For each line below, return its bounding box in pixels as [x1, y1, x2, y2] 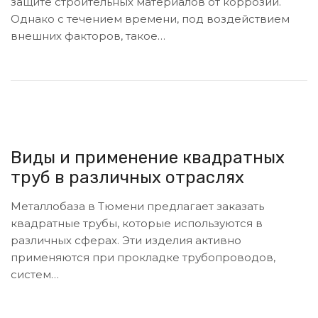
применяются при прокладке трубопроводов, [11, 251, 275, 265]
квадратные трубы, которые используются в [11, 216, 263, 231]
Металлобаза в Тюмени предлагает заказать [11, 199, 264, 214]
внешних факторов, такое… [11, 29, 165, 43]
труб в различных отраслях [11, 168, 244, 188]
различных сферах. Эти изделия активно [11, 234, 241, 248]
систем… [11, 268, 59, 282]
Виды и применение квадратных [11, 148, 285, 168]
